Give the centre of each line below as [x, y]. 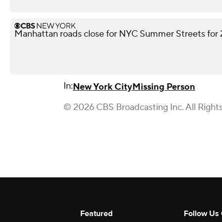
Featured [96, 213]
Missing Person [164, 87]
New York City [103, 87]
